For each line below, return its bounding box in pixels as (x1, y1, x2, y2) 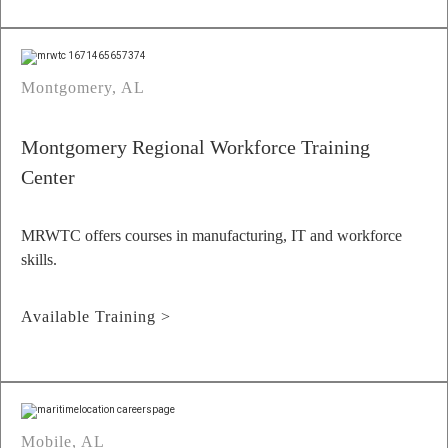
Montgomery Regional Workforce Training (21, 136, 370, 158)
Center (21, 166, 75, 188)
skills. (21, 251, 57, 268)
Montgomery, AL (21, 79, 145, 96)
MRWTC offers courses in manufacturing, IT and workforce (21, 227, 402, 244)
